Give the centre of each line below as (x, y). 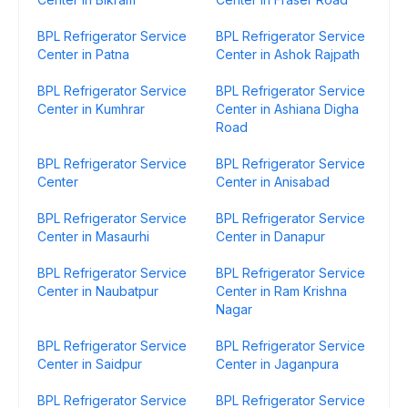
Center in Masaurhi (93, 236)
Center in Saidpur (90, 364)
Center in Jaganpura (277, 364)
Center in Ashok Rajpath (288, 54)
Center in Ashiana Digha (287, 109)
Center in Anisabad (273, 182)
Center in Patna (83, 54)
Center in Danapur (270, 236)
